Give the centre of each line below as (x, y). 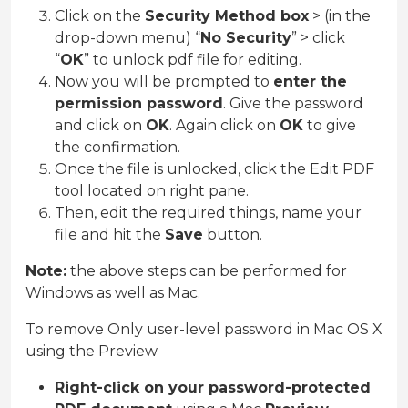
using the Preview (92, 352)
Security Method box (227, 16)
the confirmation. (117, 148)
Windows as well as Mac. (113, 293)
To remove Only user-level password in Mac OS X (204, 330)
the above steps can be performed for (207, 271)
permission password (139, 104)
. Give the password (293, 104)
